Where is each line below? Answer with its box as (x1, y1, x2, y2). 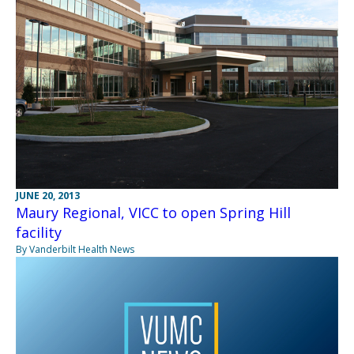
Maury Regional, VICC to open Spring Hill (16, 202, 291, 222)
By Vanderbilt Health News (16, 242, 134, 256)
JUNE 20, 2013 (16, 188, 80, 202)
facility (16, 222, 62, 242)
